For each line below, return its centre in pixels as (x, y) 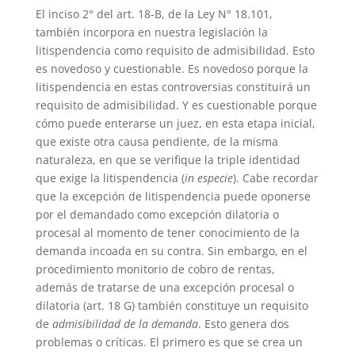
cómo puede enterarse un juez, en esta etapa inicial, (175, 123)
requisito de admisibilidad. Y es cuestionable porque (176, 105)
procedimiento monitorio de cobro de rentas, (155, 269)
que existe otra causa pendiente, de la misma (157, 141)
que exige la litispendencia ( (110, 177)
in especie (208, 177)
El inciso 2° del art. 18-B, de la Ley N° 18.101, (154, 13)
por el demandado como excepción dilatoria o (157, 214)
